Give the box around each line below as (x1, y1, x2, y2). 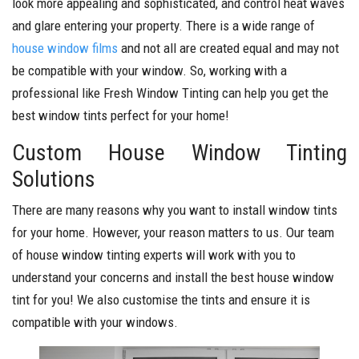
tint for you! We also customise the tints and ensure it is (12, 292, 310, 308)
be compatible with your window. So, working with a (12, 63, 287, 79)
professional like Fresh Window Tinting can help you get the (12, 85, 329, 101)
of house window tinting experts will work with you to (12, 247, 296, 263)
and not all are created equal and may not (118, 40, 339, 56)
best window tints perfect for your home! (12, 107, 229, 123)
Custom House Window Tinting (12, 139, 347, 166)
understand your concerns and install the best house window (12, 269, 334, 285)
